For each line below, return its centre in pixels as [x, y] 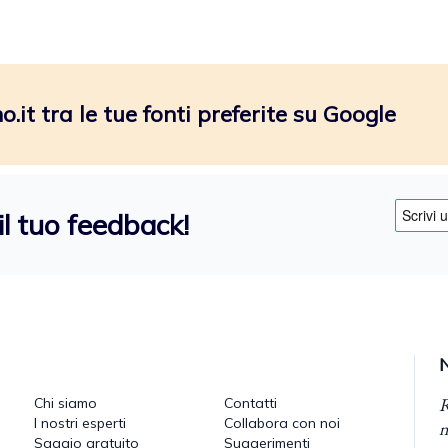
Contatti [250, 402]
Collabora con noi [282, 422]
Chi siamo [65, 402]
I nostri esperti [80, 422]
